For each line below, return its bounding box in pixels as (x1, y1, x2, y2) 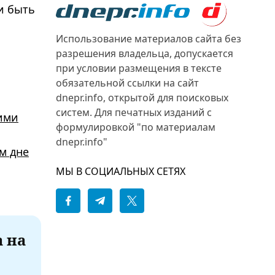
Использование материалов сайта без (56, 32, 241, 45)
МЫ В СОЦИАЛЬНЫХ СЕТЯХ (56, 165, 185, 178)
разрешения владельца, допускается (56, 47, 233, 60)
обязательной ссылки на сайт (56, 76, 199, 90)
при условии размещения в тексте (56, 61, 222, 75)
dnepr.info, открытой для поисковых (56, 91, 228, 104)
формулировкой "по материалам (56, 120, 215, 134)
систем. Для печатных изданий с (56, 106, 212, 119)
